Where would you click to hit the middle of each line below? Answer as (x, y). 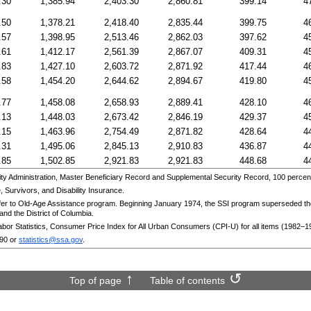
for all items (260, 226)
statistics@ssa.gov (51, 239)
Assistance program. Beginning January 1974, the (132, 203)
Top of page (95, 280)
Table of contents (187, 280)
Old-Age (32, 203)
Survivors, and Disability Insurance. (64, 190)
